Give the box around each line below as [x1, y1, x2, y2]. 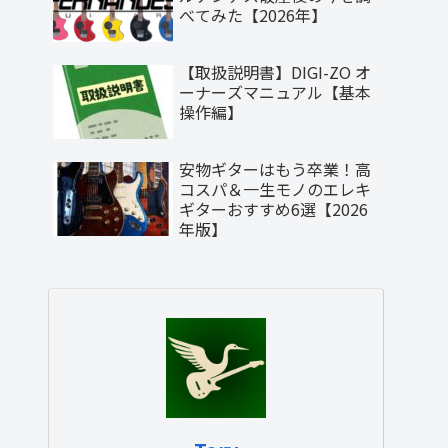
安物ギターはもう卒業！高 [179, 157, 371, 182]
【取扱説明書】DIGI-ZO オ [179, 59, 371, 84]
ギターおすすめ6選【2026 [179, 197, 368, 222]
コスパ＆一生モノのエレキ [179, 177, 371, 202]
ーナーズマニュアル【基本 [179, 79, 371, 104]
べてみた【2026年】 [179, 2, 327, 27]
